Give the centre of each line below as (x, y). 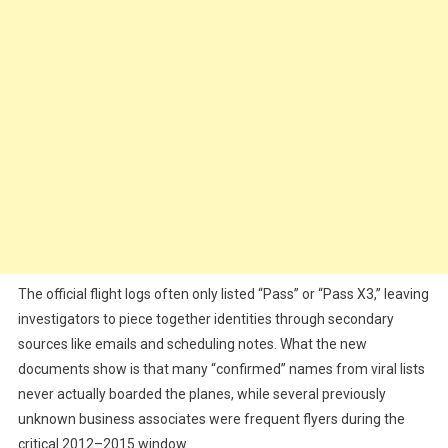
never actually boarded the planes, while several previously (201, 394)
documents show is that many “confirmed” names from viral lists (221, 369)
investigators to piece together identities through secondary (205, 319)
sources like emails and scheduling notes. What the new (192, 344)
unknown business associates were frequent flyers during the (211, 419)
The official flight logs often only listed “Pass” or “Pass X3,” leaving (223, 294)
